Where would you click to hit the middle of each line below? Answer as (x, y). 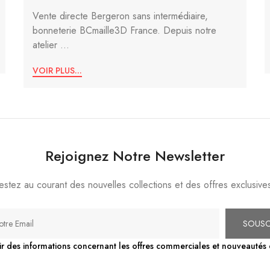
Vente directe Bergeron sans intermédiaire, (120, 16)
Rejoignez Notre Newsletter (135, 156)
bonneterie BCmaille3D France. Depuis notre (124, 30)
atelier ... (51, 45)
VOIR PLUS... (57, 71)
